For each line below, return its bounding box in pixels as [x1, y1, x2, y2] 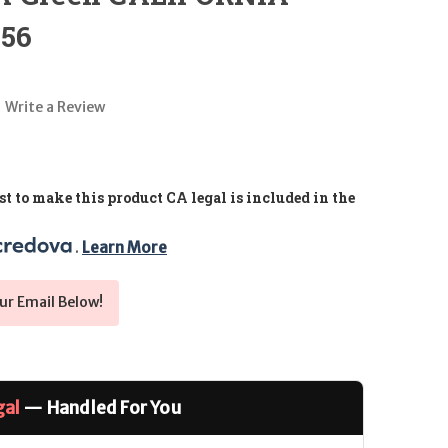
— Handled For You [20, 397, 181, 420]
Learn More [82, 237, 167, 257]
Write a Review [4, 98, 105, 116]
